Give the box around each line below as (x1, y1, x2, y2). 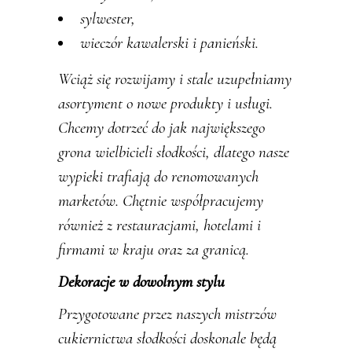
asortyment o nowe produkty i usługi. (58, 93, 273, 114)
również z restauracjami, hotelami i (58, 215, 261, 236)
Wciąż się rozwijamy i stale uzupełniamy (58, 69, 291, 90)
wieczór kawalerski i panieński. (80, 33, 258, 53)
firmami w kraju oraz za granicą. (58, 240, 249, 260)
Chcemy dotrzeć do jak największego (58, 118, 265, 138)
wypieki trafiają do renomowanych (58, 167, 258, 187)
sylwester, (80, 9, 135, 29)
